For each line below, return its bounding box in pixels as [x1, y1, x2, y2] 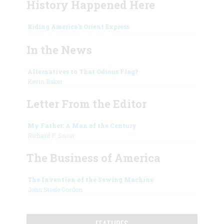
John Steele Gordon [27, 185, 82, 193]
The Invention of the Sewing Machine [27, 175, 153, 183]
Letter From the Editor [26, 96, 146, 111]
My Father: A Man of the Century [27, 121, 136, 129]
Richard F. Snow [27, 131, 75, 139]
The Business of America [26, 150, 160, 165]
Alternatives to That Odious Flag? [27, 67, 138, 75]
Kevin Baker [27, 77, 62, 85]
